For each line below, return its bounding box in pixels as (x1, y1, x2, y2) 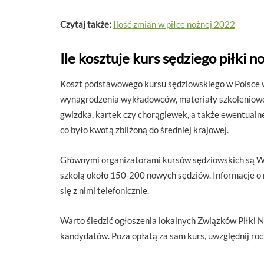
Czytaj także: (60, 19, 111, 29)
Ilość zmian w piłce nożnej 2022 (113, 19, 235, 29)
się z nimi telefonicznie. (60, 185, 149, 196)
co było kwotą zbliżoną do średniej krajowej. (60, 124, 229, 135)
